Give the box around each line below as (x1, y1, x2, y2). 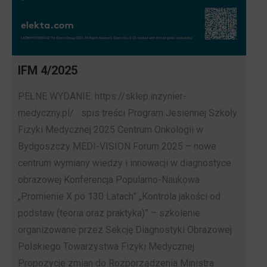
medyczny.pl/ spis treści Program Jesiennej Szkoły (18, 107, 237, 119)
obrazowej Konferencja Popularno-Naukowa (18, 173, 200, 185)
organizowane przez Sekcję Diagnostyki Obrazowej (18, 223, 232, 235)
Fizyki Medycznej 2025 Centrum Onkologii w (18, 123, 203, 135)
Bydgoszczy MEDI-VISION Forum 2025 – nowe (18, 140, 216, 152)
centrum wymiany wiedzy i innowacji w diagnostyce (18, 157, 231, 169)
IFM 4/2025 (18, 63, 77, 77)
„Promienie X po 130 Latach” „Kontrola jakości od (18, 190, 221, 202)
